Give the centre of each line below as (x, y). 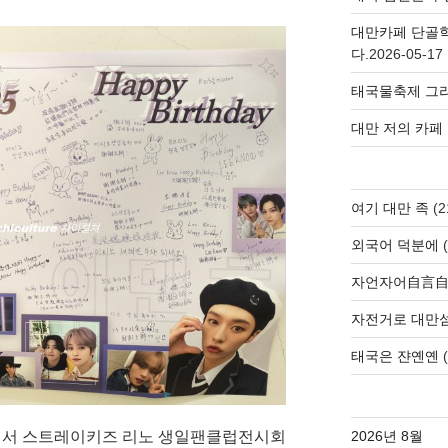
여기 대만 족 (389, 207)
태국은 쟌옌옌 (394, 355)
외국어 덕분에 (394, 244)
